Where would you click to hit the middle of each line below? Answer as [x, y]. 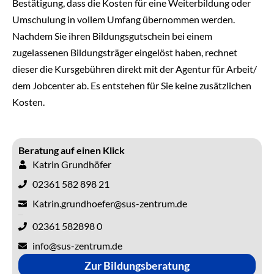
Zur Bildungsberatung [137, 266]
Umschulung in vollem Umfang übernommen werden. [124, 19]
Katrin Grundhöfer [72, 165]
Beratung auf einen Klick [72, 150]
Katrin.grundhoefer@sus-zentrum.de [109, 204]
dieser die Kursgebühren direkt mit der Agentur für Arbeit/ [135, 69]
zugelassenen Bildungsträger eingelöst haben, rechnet [125, 52]
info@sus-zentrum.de [77, 246]
